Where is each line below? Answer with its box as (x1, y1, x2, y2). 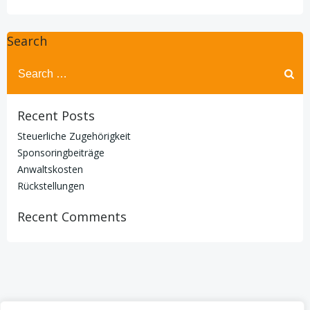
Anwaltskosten (17, 162, 83, 176)
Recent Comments (17, 208, 127, 225)
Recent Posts (17, 107, 95, 124)
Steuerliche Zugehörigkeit (17, 129, 131, 143)
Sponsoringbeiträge (17, 145, 104, 159)
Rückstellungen (17, 179, 84, 192)
